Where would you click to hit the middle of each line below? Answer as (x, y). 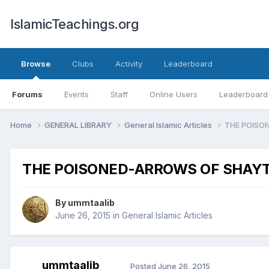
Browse (36, 64)
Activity (129, 64)
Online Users (174, 94)
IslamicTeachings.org (74, 24)
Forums (27, 94)
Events (77, 94)
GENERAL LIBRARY (79, 125)
